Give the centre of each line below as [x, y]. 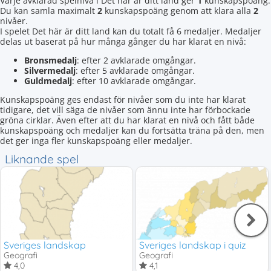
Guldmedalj [48, 81]
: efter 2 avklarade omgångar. [136, 60]
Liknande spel [42, 159]
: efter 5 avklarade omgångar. [135, 70]
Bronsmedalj [51, 60]
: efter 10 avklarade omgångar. [134, 81]
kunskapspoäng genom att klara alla [178, 11]
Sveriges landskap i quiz [193, 245]
